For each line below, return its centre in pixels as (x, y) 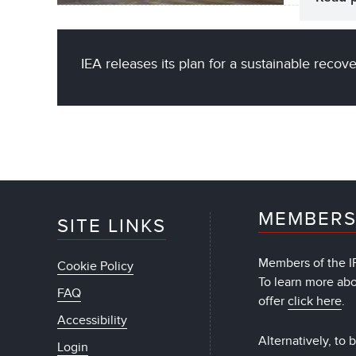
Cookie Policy (95, 266)
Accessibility (92, 320)
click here (315, 301)
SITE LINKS (112, 226)
